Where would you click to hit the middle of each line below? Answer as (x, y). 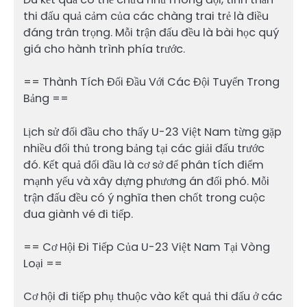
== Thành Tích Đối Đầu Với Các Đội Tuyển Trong (151, 82)
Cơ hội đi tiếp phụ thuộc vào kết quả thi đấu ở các (153, 296)
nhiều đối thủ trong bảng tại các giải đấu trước (144, 148)
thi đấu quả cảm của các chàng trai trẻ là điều (146, 16)
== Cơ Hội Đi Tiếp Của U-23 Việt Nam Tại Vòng (147, 247)
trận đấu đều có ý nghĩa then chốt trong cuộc (144, 197)
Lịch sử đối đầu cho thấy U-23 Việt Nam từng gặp (152, 132)
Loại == (43, 263)
